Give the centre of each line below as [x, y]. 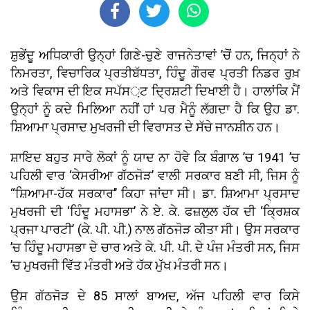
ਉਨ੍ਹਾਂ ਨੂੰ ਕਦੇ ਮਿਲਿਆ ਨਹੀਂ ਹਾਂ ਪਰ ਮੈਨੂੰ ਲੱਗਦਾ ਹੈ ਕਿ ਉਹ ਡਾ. [155, 109]
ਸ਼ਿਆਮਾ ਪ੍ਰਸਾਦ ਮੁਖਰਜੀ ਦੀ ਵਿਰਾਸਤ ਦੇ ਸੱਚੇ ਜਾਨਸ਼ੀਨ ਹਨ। [145, 127]
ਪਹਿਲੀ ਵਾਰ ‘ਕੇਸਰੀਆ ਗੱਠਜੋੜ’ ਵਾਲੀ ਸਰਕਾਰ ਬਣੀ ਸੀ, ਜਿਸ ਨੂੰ [155, 176]
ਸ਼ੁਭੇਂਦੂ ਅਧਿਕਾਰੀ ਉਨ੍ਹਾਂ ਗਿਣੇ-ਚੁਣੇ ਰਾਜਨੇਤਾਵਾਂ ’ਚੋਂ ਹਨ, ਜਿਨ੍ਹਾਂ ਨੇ [155, 55]
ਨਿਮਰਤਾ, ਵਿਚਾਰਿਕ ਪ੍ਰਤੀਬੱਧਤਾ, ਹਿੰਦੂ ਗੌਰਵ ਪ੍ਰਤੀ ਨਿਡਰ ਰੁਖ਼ [155, 73]
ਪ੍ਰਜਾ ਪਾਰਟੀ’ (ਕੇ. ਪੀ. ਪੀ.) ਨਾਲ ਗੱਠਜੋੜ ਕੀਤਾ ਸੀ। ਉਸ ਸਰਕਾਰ [155, 230]
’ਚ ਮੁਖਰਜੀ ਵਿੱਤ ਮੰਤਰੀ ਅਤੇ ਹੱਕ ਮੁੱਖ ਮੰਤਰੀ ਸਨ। [119, 266]
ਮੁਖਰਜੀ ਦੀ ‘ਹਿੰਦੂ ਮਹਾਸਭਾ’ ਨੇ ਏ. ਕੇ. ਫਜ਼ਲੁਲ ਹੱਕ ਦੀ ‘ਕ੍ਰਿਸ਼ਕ [155, 212]
